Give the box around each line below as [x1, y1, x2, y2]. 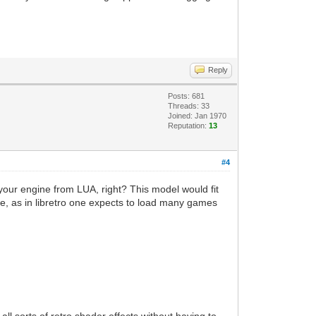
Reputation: [168, 121, 209, 130]
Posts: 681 [168, 92, 205, 100]
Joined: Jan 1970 [168, 111, 227, 120]
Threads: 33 [168, 102, 210, 110]
